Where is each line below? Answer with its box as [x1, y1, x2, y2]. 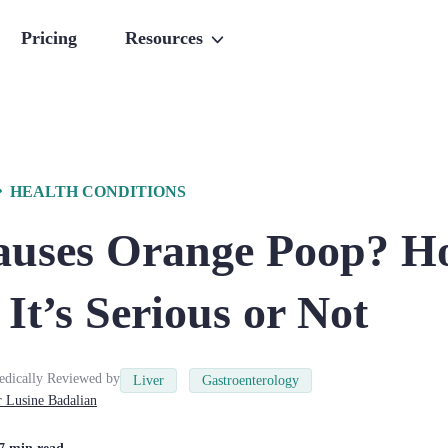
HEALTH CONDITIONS [10, 183, 186, 200]
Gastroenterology [202, 373, 299, 388]
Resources [124, 28, 203, 48]
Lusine [6, 393, 44, 408]
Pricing [20, 28, 77, 48]
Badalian [48, 393, 97, 408]
